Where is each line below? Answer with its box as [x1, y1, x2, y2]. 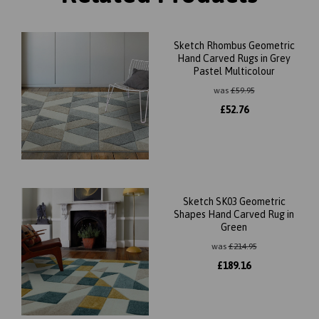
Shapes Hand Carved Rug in [174, 209, 294, 220]
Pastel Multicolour [193, 66, 275, 77]
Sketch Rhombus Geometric [173, 40, 295, 51]
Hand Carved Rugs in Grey [177, 53, 291, 64]
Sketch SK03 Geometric [182, 196, 286, 207]
